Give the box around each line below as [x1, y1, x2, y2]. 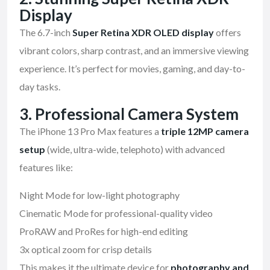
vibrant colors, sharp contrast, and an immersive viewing [19, 45, 249, 57]
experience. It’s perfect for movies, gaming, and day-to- [19, 63, 245, 75]
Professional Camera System [35, 104, 239, 124]
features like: [19, 162, 73, 174]
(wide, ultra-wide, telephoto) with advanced [45, 143, 225, 155]
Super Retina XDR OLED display [72, 27, 214, 39]
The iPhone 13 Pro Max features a [19, 125, 161, 137]
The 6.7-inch [19, 27, 72, 39]
